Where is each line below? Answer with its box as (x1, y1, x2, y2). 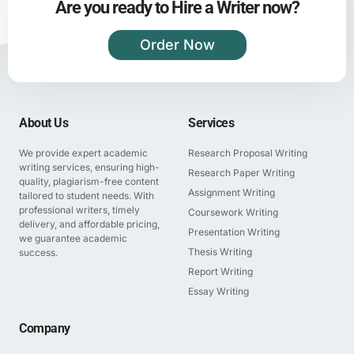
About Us (19, 115, 68, 130)
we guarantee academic (19, 232, 127, 244)
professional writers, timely (19, 203, 140, 216)
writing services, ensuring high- (19, 160, 160, 173)
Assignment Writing (188, 186, 275, 198)
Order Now (139, 36, 215, 53)
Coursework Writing (188, 205, 278, 218)
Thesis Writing (188, 245, 252, 258)
